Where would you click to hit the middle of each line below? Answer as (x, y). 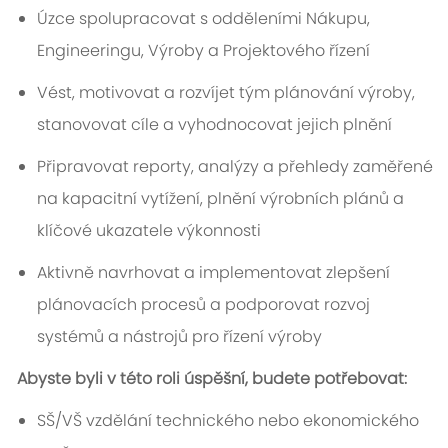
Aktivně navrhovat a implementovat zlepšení (213, 273)
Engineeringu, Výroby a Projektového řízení (203, 51)
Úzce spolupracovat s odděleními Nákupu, (203, 19)
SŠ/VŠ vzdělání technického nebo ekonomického (227, 421)
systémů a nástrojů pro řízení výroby (179, 337)
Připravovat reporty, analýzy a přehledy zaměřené (234, 167)
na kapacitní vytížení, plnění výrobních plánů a (220, 199)
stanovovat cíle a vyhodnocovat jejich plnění (214, 125)
